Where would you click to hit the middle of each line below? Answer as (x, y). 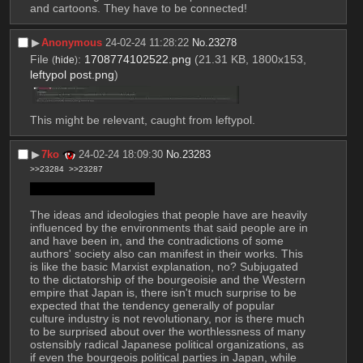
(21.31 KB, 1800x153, (250, 59)
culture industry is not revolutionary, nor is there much (167, 319)
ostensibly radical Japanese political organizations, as (167, 345)
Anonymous (72, 42)
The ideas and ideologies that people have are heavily (168, 215)
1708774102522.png (137, 59)
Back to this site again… (92, 189)
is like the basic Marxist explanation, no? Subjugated (164, 267)
